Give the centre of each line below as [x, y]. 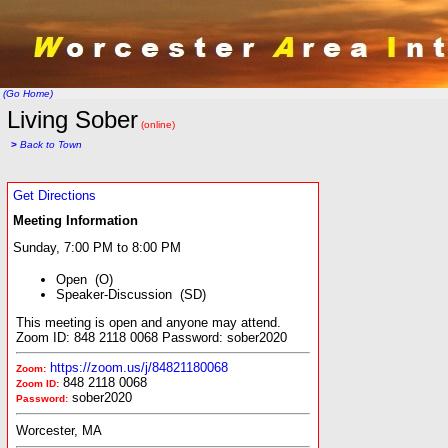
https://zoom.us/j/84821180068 [139, 367]
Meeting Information [75, 220]
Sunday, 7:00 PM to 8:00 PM [97, 247]
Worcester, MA [59, 430]
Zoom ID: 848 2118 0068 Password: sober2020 [151, 337]
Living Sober [72, 119]
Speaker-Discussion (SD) [131, 294]
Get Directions [54, 195]
